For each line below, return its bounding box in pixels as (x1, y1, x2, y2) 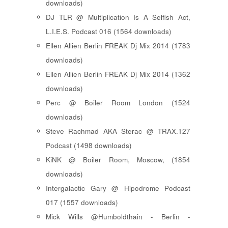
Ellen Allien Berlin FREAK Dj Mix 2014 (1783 (46, 41, 190, 51)
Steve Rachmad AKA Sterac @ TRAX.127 (46, 126, 190, 136)
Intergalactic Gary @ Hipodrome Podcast (46, 183, 190, 193)
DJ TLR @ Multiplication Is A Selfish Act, (46, 12, 190, 22)
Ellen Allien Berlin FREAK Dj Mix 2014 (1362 (46, 69, 190, 79)
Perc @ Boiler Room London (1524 (46, 98, 190, 108)
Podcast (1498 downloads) (46, 140, 132, 151)
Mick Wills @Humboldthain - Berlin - (46, 212, 190, 222)
